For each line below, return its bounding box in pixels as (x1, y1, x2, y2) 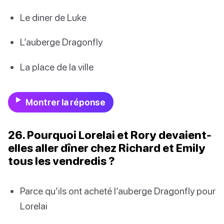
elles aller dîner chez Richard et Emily (8, 140, 205, 154)
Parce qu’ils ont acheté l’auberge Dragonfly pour (20, 184, 215, 196)
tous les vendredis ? (8, 153, 115, 167)
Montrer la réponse (25, 96, 105, 107)
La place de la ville (20, 60, 93, 72)
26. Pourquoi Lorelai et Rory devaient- (8, 127, 211, 141)
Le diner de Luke (20, 11, 86, 23)
